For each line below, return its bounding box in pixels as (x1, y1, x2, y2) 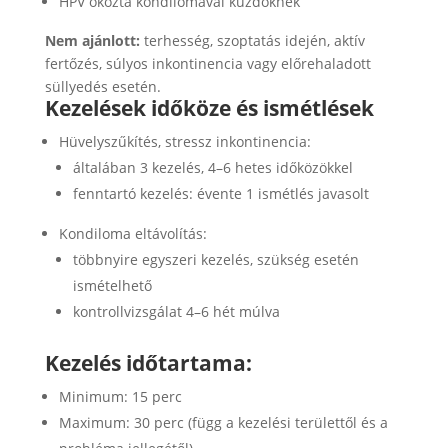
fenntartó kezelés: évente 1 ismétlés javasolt (72, 183, 369, 203)
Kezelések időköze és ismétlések (44, 93, 374, 122)
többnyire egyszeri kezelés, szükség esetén (72, 249, 359, 269)
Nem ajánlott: (44, 30, 140, 50)
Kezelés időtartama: (44, 348, 252, 377)
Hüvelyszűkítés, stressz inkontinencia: (58, 131, 311, 151)
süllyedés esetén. (44, 76, 161, 96)
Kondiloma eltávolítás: (58, 223, 207, 243)
